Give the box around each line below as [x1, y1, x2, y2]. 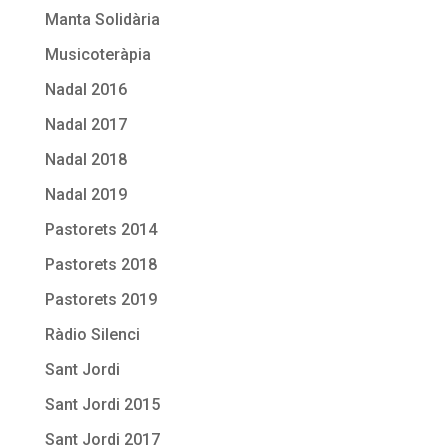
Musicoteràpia [44, 44, 151, 64]
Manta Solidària [44, 9, 160, 29]
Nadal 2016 [44, 79, 127, 99]
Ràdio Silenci [44, 324, 140, 344]
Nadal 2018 [44, 149, 127, 169]
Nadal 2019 [44, 184, 127, 204]
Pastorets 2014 [44, 219, 157, 239]
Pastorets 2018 [44, 254, 157, 274]
